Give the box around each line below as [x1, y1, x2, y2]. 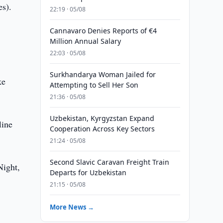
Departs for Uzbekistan [49, 168, 126, 177]
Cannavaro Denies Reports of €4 [49, 26, 157, 35]
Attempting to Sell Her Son [49, 80, 138, 90]
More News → [49, 203, 94, 212]
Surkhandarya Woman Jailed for [49, 70, 156, 79]
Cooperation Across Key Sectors [49, 124, 155, 133]
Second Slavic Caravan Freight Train [49, 157, 169, 167]
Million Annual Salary [49, 36, 121, 46]
